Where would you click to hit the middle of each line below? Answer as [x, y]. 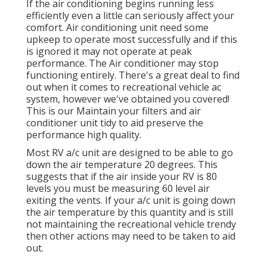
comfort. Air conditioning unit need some [117, 28]
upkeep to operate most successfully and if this [132, 40]
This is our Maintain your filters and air [114, 111]
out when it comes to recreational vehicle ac [124, 87]
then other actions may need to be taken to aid [131, 236]
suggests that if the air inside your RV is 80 [122, 177]
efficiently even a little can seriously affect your [130, 16]
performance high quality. [84, 135]
